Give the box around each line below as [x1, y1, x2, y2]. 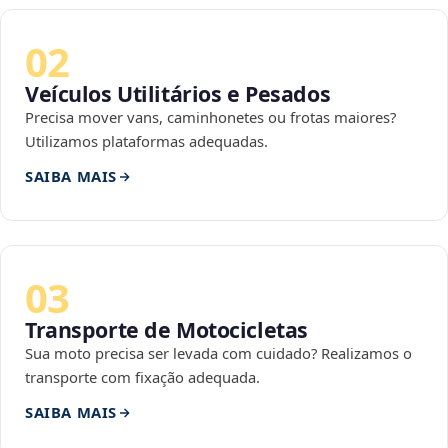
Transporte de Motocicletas [25, 315, 308, 345]
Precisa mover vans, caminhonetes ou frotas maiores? [25, 107, 396, 128]
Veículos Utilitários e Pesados [25, 79, 331, 109]
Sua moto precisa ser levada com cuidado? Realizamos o [25, 343, 412, 364]
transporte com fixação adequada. [25, 367, 260, 388]
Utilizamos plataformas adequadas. [25, 131, 268, 152]
